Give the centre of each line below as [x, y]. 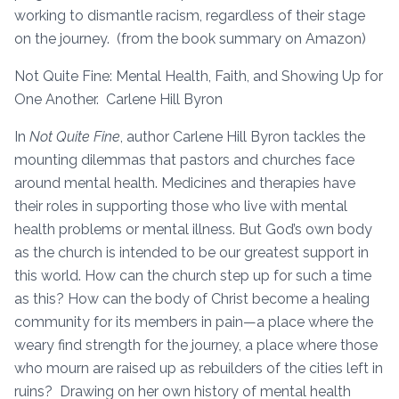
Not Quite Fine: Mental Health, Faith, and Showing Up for [199, 76]
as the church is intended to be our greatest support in [191, 252]
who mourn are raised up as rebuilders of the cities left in [199, 368]
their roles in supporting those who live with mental [181, 206]
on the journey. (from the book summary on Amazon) [190, 38]
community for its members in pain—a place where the [194, 322]
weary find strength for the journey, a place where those [196, 345]
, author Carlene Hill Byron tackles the [243, 136]
